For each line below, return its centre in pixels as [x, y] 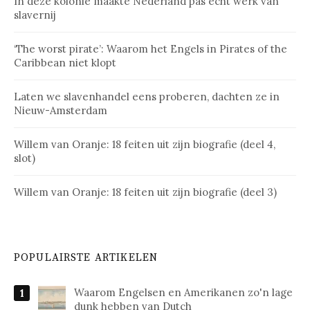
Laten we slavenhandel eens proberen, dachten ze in [147, 97]
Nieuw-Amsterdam [61, 111]
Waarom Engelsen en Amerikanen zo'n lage [183, 293]
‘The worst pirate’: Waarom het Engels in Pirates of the [151, 49]
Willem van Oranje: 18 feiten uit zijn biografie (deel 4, [145, 145]
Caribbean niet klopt [65, 63]
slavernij [36, 15]
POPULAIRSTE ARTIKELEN [86, 258]
